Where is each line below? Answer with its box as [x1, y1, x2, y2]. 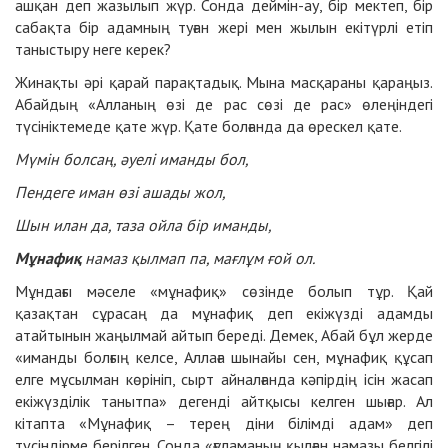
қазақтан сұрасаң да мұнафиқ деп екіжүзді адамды [15, 302, 433, 323]
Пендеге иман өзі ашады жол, [15, 181, 226, 202]
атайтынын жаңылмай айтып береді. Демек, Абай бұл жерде [15, 324, 433, 345]
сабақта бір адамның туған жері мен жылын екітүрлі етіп [15, 16, 433, 37]
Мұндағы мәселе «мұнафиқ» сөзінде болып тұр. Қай [15, 280, 433, 301]
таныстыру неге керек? [15, 38, 171, 59]
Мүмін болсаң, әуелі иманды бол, [15, 148, 249, 169]
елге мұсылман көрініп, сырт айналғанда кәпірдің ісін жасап [15, 368, 433, 389]
